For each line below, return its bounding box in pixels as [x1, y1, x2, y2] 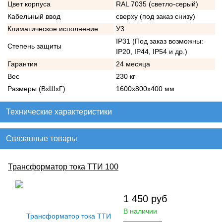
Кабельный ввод [7, 12, 60, 21]
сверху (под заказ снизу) [116, 12, 195, 21]
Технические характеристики [6, 108, 112, 116]
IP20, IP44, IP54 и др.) [116, 48, 187, 56]
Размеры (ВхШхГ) [7, 85, 65, 93]
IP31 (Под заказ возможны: [116, 37, 203, 46]
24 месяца [116, 60, 150, 68]
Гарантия [7, 60, 38, 68]
